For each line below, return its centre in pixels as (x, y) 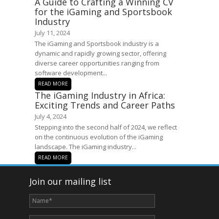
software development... (71, 73)
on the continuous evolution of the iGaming (99, 137)
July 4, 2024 (51, 116)
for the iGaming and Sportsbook (103, 12)
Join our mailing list (70, 181)
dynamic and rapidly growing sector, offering (100, 53)
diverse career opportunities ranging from (97, 63)
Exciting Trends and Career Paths (105, 105)
